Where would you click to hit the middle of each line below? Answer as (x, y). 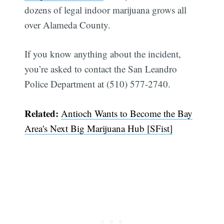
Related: (43, 113)
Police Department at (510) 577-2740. (98, 84)
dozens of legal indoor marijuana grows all (106, 9)
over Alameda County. (68, 24)
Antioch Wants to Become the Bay (127, 113)
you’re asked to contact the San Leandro (101, 69)
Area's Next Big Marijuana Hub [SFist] (99, 128)
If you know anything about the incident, (103, 54)
